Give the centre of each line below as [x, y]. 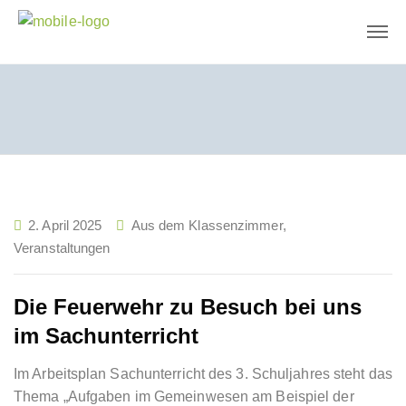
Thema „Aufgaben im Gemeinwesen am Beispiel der [184, 396]
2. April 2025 [65, 225]
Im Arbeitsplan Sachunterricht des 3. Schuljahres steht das [203, 374]
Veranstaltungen [62, 248]
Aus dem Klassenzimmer [207, 225]
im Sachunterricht [106, 336]
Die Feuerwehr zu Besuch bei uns [188, 307]
